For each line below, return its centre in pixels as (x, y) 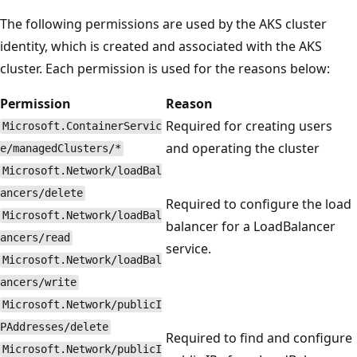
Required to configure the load (259, 204)
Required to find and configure (259, 337)
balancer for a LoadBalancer (251, 226)
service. (188, 248)
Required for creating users (249, 126)
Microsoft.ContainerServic (82, 126)
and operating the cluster (243, 148)
